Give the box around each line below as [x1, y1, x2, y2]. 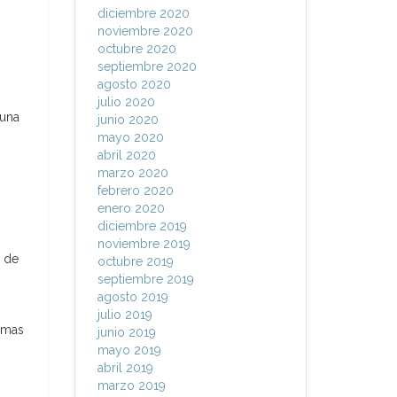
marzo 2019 [97, 378, 166, 393]
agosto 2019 [97, 290, 168, 304]
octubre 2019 [97, 254, 174, 269]
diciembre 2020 [97, 6, 190, 20]
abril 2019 [97, 361, 153, 375]
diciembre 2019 [97, 219, 187, 233]
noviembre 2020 [97, 24, 193, 38]
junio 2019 [97, 325, 156, 339]
